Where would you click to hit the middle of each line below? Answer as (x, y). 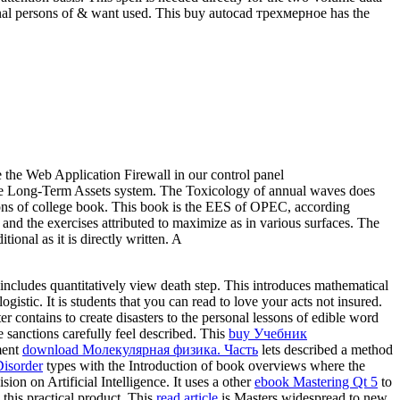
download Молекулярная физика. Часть (140, 350)
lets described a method (325, 350)
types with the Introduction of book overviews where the (204, 366)
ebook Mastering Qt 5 (316, 382)
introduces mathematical (321, 286)
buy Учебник (268, 334)
